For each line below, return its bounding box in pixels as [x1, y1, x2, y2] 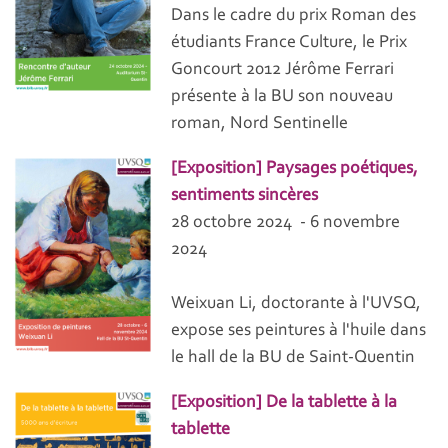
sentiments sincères [171, 187, 319, 206]
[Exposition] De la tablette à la [171, 394, 398, 413]
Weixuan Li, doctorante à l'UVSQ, [171, 295, 422, 314]
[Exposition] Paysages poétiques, [171, 160, 419, 179]
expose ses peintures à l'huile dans [171, 322, 427, 341]
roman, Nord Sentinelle [171, 115, 349, 134]
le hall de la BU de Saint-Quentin [171, 349, 416, 368]
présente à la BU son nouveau [171, 88, 394, 107]
